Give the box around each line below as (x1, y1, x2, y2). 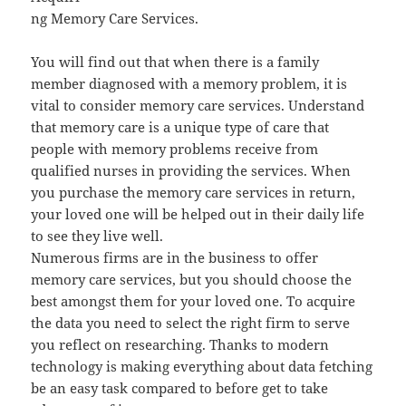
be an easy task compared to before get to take (31, 379, 329, 398)
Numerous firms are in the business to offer (31, 248, 319, 267)
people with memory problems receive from (31, 140, 319, 159)
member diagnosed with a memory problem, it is (31, 74, 348, 93)
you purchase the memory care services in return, (31, 183, 356, 202)
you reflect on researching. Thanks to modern (31, 335, 330, 354)
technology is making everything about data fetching (31, 357, 373, 376)
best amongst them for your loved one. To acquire (31, 292, 356, 311)
